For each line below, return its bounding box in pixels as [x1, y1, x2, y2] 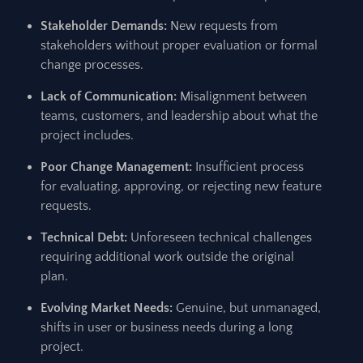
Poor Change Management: [41, 160, 192, 174]
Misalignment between [177, 89, 307, 104]
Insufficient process [192, 160, 304, 174]
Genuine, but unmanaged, [173, 301, 321, 315]
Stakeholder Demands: [41, 19, 167, 33]
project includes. [41, 128, 134, 143]
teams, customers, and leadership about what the [41, 109, 318, 123]
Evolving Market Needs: [41, 301, 173, 315]
